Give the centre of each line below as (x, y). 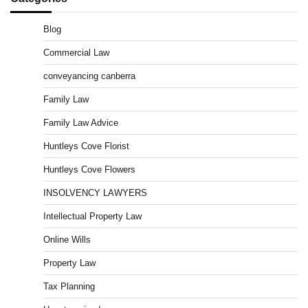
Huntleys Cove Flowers (89, 170)
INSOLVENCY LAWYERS (95, 193)
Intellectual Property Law (92, 217)
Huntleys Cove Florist (86, 146)
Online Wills (67, 240)
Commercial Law (76, 53)
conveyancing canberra (89, 76)
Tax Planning (69, 287)
